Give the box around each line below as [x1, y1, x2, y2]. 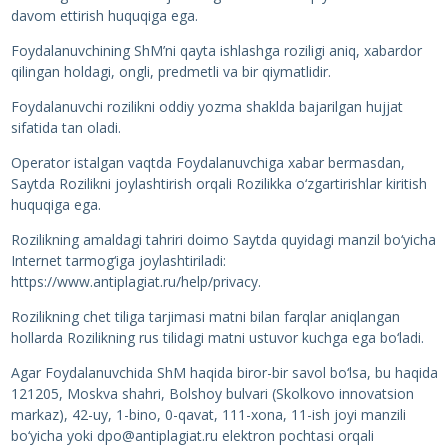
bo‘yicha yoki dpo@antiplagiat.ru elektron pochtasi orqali [10, 426, 374, 445]
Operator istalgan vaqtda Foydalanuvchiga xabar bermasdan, [10, 153, 405, 172]
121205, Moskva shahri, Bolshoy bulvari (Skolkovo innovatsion [10, 384, 414, 403]
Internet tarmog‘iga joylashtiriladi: [10, 251, 226, 270]
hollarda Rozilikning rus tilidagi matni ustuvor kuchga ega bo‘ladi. [10, 328, 424, 347]
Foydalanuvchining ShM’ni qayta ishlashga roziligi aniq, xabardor [10, 41, 422, 60]
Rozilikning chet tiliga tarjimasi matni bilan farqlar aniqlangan [10, 307, 400, 326]
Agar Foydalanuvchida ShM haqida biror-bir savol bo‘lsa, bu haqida [10, 363, 438, 382]
